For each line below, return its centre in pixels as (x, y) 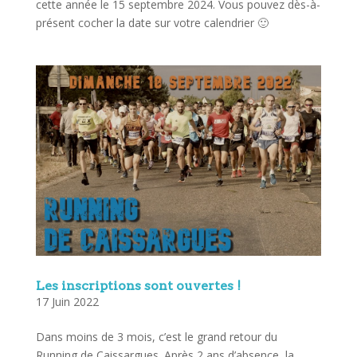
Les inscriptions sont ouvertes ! (138, 286)
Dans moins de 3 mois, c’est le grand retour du (156, 337)
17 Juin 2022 (67, 302)
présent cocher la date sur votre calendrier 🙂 (152, 23)
